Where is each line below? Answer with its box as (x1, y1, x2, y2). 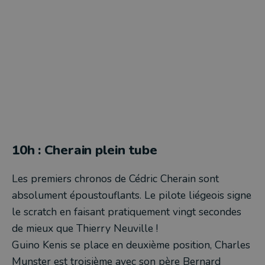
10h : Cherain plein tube (12, 140, 157, 159)
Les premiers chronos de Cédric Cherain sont (12, 171, 219, 186)
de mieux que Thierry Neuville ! (12, 221, 158, 235)
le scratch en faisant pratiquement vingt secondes (12, 204, 241, 219)
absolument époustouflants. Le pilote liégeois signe (12, 188, 251, 202)
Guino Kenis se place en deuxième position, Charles (12, 237, 250, 252)
